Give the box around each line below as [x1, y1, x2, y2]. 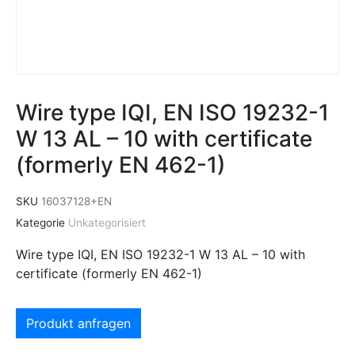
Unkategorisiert [68, 216, 146, 229]
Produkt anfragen [26, 315, 131, 331]
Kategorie [16, 216, 65, 229]
